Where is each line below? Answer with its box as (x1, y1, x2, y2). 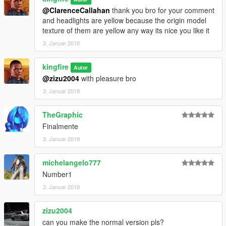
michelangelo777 (42, 157, 101, 168)
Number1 (42, 169, 72, 180)
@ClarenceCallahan (42, 5, 110, 16)
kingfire (42, 62, 69, 72)
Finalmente (42, 121, 78, 132)
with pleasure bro (79, 73, 136, 84)
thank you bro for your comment (110, 5, 214, 16)
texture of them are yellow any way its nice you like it (42, 25, 209, 36)
